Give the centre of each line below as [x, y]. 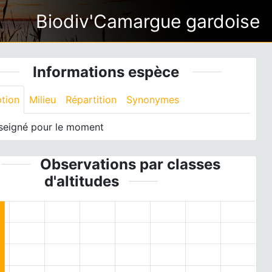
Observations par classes [131, 164]
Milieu [43, 100]
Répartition [91, 100]
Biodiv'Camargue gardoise [148, 21]
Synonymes [153, 100]
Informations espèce [106, 72]
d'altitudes [82, 181]
